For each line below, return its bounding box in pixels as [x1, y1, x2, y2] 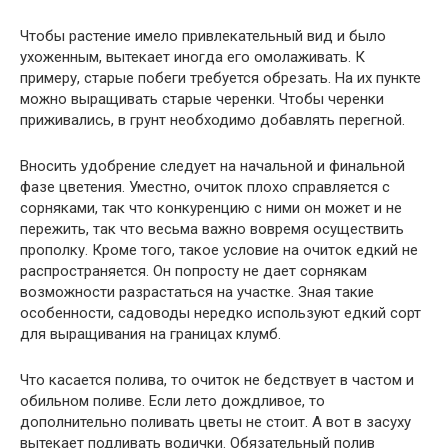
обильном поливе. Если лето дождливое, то [20, 392, 325, 411]
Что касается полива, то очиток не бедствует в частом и [20, 371, 414, 390]
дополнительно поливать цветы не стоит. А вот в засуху [20, 413, 411, 432]
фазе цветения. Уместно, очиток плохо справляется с [20, 178, 390, 197]
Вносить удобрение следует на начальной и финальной [20, 157, 405, 176]
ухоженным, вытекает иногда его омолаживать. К [20, 48, 365, 67]
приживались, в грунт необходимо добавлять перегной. [20, 111, 405, 130]
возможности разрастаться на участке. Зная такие [20, 283, 374, 302]
